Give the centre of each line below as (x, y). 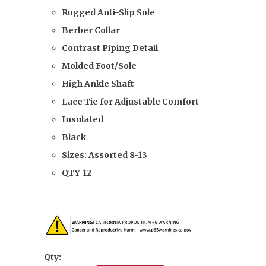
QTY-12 (77, 173)
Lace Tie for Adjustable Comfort (131, 102)
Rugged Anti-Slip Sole (109, 12)
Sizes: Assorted (95, 155)
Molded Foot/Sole (99, 66)
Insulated (83, 119)
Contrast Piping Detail (110, 48)
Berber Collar (91, 30)
